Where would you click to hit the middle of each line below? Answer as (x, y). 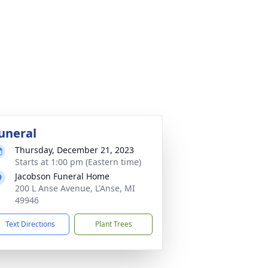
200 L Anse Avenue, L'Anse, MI (75, 188)
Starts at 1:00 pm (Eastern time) (78, 162)
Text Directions (30, 224)
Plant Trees (113, 224)
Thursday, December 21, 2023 (74, 150)
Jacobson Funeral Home (62, 176)
